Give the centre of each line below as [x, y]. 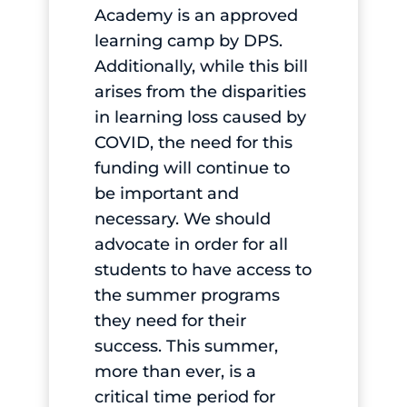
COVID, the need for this [193, 142]
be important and [166, 193]
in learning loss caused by [200, 117]
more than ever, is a [175, 371]
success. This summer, [186, 346]
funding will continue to [192, 168]
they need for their [170, 320]
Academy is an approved [196, 15]
